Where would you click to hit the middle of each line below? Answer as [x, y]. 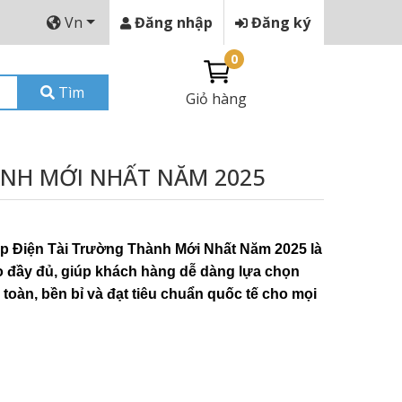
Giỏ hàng [216, 99]
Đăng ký [279, 22]
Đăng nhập [172, 22]
